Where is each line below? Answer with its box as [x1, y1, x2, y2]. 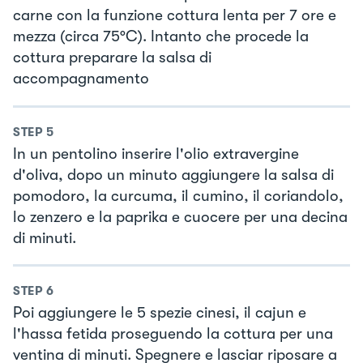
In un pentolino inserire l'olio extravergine [13, 144, 299, 163]
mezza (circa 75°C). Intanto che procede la [13, 28, 309, 46]
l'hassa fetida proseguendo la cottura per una [13, 325, 333, 344]
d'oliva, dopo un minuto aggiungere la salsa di [13, 165, 334, 184]
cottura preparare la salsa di [13, 49, 211, 67]
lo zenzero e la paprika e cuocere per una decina [13, 207, 348, 226]
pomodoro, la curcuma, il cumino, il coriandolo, [13, 186, 344, 205]
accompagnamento [13, 70, 149, 88]
